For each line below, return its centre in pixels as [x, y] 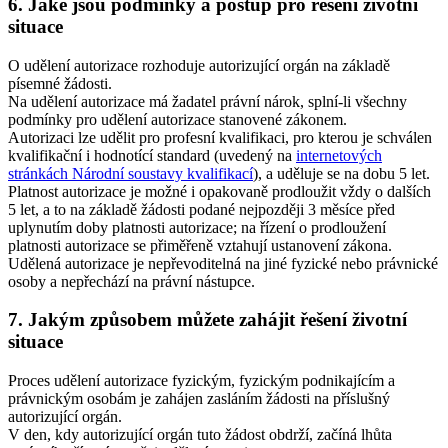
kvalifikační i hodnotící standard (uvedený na [152, 155]
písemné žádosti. [60, 83]
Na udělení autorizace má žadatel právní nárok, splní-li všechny [207, 101]
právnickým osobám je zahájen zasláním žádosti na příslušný [199, 398]
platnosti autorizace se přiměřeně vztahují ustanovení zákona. [200, 245]
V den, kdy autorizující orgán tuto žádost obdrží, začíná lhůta [200, 434]
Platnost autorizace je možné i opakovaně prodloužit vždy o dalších [219, 191]
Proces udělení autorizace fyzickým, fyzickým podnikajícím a [201, 380]
